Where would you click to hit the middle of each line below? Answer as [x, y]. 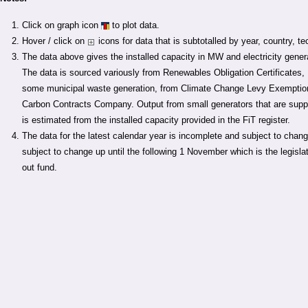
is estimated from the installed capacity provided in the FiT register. [156, 120]
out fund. [40, 167]
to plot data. [134, 25]
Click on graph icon [62, 25]
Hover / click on [55, 41]
